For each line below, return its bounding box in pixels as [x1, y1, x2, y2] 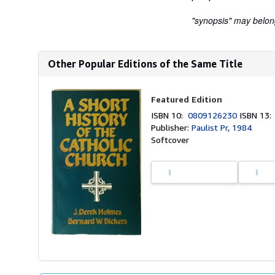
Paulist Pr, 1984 [192, 122, 252, 133]
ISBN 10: [151, 110, 188, 120]
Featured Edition [151, 94, 223, 104]
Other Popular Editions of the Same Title [48, 58, 242, 70]
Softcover [151, 134, 190, 145]
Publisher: [151, 122, 192, 133]
